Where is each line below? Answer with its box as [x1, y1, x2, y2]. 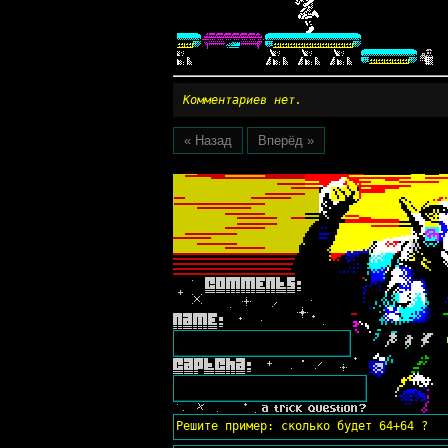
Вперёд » [257, 132, 314, 148]
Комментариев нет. [182, 92, 302, 107]
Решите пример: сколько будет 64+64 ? [175, 418, 428, 433]
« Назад [183, 132, 232, 148]
